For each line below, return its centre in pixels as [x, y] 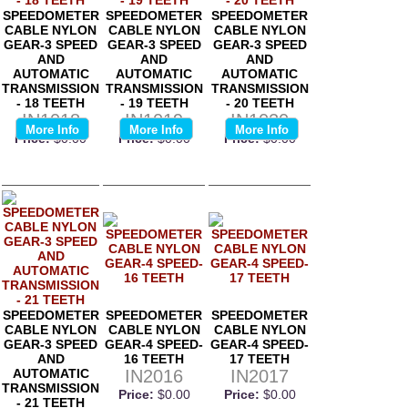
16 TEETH [154, 358]
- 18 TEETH [51, 102]
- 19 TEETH [154, 102]
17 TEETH [260, 358]
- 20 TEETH [260, 102]
